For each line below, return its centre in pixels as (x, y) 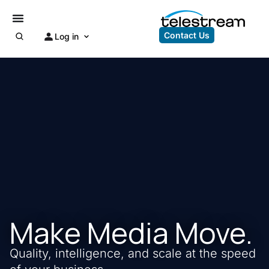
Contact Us (186, 35)
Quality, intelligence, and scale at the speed (133, 253)
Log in (67, 36)
